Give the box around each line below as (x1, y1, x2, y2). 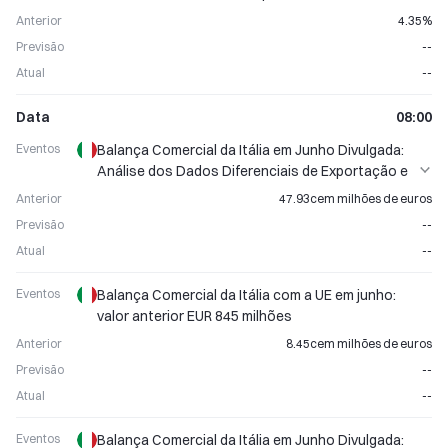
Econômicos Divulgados (97, 5, 253, 23)
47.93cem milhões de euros (279, 191, 432, 206)
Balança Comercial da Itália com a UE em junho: (97, 286, 396, 304)
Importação (97, 183, 172, 201)
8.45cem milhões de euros (286, 336, 432, 351)
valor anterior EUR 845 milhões (97, 307, 292, 325)
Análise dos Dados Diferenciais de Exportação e (97, 162, 408, 180)
